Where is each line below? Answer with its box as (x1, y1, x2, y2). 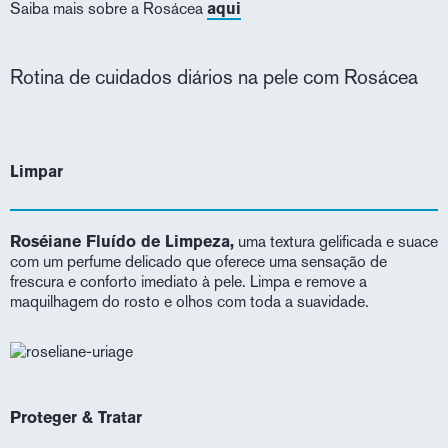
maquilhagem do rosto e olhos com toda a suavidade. (10, 292, 369, 311)
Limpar (10, 162, 63, 181)
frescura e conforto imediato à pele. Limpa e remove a (10, 272, 367, 291)
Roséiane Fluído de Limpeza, (10, 232, 234, 251)
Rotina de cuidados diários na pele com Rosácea (10, 65, 418, 89)
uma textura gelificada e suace (234, 232, 438, 251)
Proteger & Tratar (10, 408, 142, 428)
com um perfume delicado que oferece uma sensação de (10, 252, 387, 271)
